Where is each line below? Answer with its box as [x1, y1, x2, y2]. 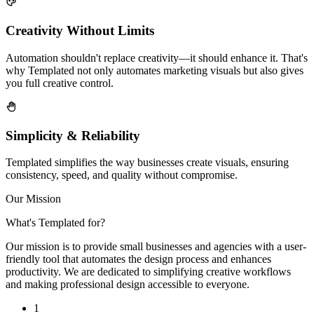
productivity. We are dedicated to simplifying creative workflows [6, 266, 291, 278]
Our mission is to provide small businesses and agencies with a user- [6, 240, 306, 253]
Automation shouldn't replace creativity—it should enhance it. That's [6, 51, 308, 64]
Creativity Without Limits [6, 23, 154, 39]
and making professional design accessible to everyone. [6, 278, 250, 291]
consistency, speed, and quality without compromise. [6, 169, 238, 182]
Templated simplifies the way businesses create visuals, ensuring [6, 156, 289, 169]
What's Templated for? [6, 217, 105, 229]
